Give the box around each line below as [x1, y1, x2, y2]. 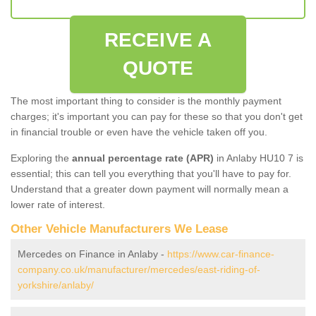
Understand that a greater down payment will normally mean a [11, 183, 288, 195]
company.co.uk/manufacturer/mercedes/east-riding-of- [18, 263, 260, 275]
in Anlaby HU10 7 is [214, 152, 303, 164]
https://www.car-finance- [167, 248, 274, 260]
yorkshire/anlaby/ [18, 279, 94, 291]
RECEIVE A [104, 28, 212, 51]
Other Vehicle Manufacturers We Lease [11, 221, 228, 236]
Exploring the [11, 152, 72, 164]
